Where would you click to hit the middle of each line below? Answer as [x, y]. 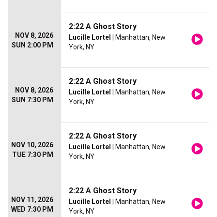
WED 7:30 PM [32, 209]
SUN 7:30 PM [32, 100]
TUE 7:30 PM [33, 155]
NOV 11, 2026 [32, 200]
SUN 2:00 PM [32, 45]
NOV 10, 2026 [32, 145]
